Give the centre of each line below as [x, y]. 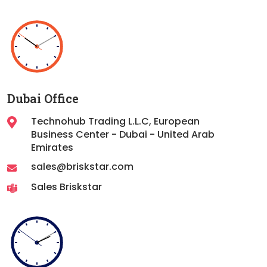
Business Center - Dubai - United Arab [123, 135]
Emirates [52, 148]
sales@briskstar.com [83, 167]
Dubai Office [43, 99]
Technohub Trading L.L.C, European [116, 122]
